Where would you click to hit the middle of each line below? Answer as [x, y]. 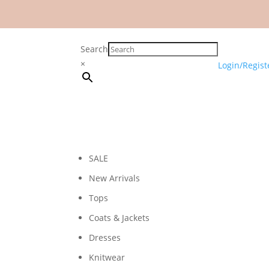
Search [95, 49]
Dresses [105, 237]
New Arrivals [115, 178]
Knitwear [107, 257]
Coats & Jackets [119, 217]
